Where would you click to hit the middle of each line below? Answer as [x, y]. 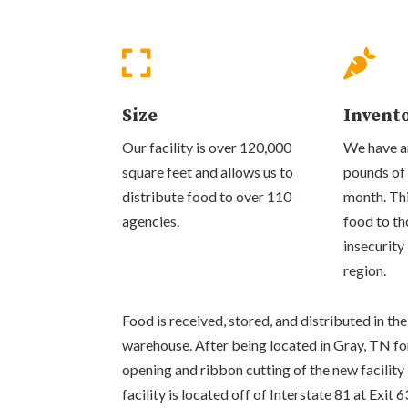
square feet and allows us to [208, 171]
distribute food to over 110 [207, 196]
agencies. [151, 220]
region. [364, 270]
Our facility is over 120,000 [207, 147]
